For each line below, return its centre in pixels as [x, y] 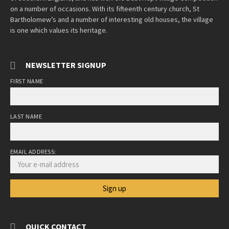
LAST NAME [26, 116]
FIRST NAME [27, 81]
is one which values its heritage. [59, 30]
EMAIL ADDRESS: [33, 151]
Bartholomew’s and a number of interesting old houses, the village [112, 19]
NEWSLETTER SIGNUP [66, 65]
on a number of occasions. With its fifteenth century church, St [105, 8]
